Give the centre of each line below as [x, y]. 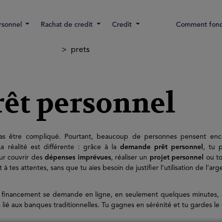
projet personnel [177, 158]
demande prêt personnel [162, 147]
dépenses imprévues [78, 158]
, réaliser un [130, 158]
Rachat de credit [68, 25]
